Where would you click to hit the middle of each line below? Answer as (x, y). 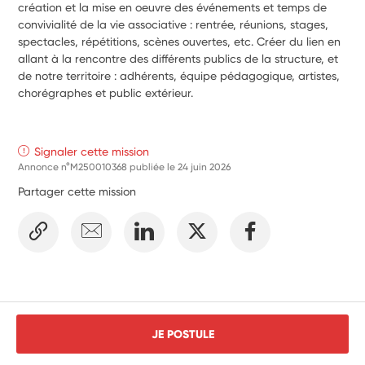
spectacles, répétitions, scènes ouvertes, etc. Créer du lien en (180, 41)
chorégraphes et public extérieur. (106, 92)
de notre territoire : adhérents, (98, 75)
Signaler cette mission (92, 151)
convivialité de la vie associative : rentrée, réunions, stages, (174, 24)
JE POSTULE (182, 334)
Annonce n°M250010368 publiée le (98, 167)
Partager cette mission (77, 191)
